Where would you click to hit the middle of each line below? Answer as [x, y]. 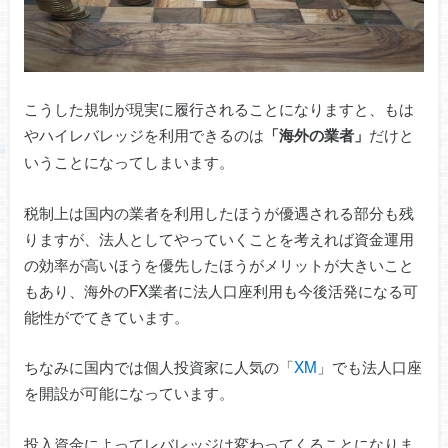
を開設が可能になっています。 [128, 392]
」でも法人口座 [369, 366]
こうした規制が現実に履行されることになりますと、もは [218, 108]
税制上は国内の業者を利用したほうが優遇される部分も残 [218, 211]
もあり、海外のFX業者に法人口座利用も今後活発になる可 [220, 289]
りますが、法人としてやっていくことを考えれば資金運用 [218, 237]
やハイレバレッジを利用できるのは [143, 134]
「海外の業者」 [316, 135]
